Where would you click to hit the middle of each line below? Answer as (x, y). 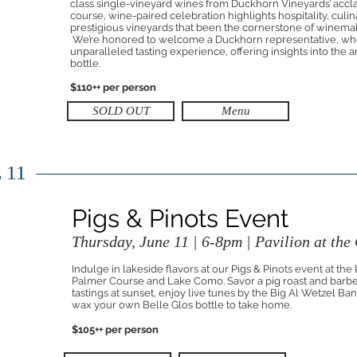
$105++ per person (115, 330)
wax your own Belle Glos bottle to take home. (182, 305)
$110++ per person (113, 87)
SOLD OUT (121, 111)
